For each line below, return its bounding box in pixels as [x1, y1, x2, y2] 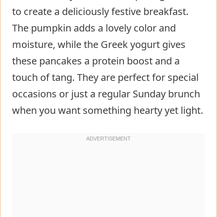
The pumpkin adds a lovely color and [12, 21, 176, 34]
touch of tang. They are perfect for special [12, 70, 199, 84]
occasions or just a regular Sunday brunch [12, 87, 200, 100]
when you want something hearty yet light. [12, 103, 203, 117]
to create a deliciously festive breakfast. [12, 4, 188, 18]
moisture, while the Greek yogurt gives [12, 37, 186, 51]
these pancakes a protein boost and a [12, 54, 180, 67]
